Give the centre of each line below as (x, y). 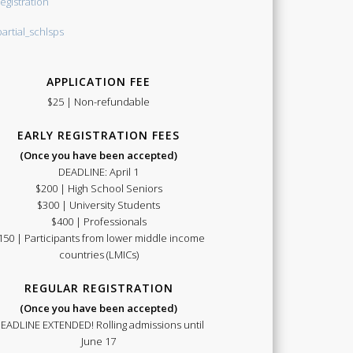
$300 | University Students (99, 205)
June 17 (99, 342)
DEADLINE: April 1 (99, 172)
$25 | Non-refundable (99, 102)
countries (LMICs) (98, 255)
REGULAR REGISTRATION (98, 288)
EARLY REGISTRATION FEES (99, 136)
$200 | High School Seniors (98, 189)
